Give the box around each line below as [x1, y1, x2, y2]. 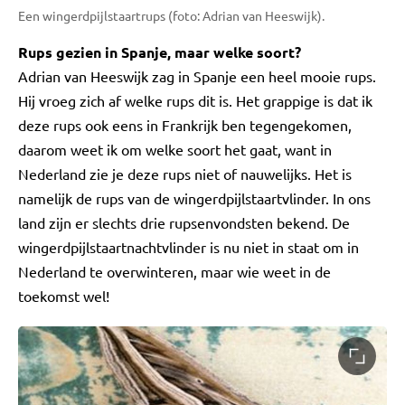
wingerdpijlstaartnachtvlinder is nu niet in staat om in [18, 237, 359, 256]
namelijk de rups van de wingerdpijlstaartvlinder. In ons [18, 188, 371, 207]
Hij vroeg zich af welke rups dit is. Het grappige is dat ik [18, 90, 372, 109]
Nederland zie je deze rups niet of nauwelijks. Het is [18, 164, 352, 183]
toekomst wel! [18, 286, 109, 305]
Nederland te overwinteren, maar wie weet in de [18, 261, 331, 280]
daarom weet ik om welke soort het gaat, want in [18, 139, 332, 158]
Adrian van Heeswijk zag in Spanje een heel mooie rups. [18, 66, 376, 85]
